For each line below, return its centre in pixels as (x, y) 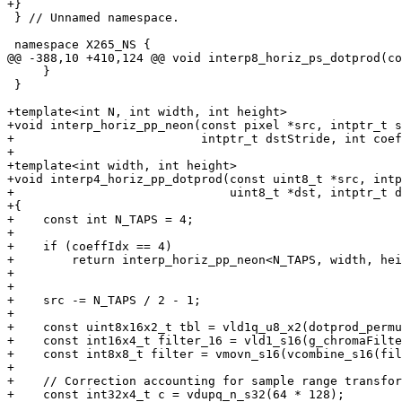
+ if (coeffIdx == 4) (90, 247)
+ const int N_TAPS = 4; (100, 220)
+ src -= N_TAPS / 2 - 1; (104, 301)
